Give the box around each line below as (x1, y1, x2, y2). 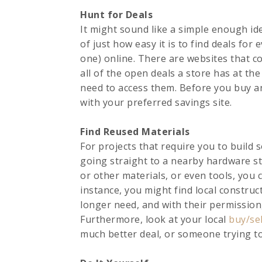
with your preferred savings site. (80, 96, 232, 109)
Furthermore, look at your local (80, 213, 229, 226)
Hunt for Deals (80, 8, 153, 21)
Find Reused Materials (80, 125, 190, 138)
